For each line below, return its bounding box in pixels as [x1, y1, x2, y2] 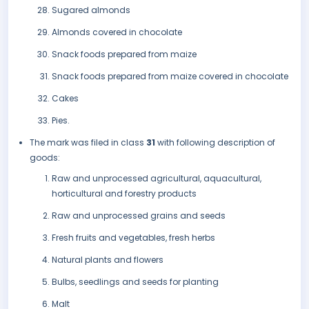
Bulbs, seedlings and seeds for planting [52, 276, 219, 288]
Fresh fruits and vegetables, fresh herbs [52, 232, 215, 244]
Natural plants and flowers [52, 254, 163, 266]
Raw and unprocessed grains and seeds [52, 210, 226, 222]
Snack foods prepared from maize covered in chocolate [52, 70, 288, 83]
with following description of [157, 137, 275, 149]
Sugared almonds [52, 4, 130, 17]
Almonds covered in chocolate [52, 26, 182, 39]
